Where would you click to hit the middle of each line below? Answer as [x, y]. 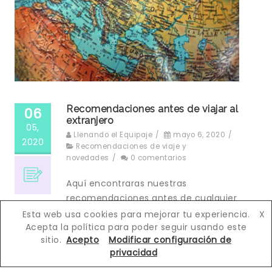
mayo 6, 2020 [199, 134]
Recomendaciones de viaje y [131, 146]
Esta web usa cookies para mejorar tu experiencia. [136, 214]
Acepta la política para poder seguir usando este [136, 227]
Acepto [83, 240]
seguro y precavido [110, 227]
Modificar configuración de [170, 240]
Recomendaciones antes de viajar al [152, 109]
